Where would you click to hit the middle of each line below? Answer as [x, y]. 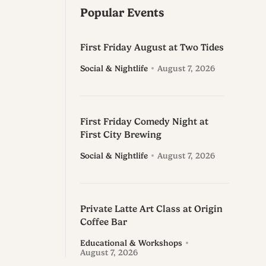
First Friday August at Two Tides [152, 48]
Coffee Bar [103, 222]
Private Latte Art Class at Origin [151, 209]
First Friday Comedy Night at [144, 122]
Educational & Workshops [131, 243]
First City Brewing [121, 135]
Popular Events [122, 13]
